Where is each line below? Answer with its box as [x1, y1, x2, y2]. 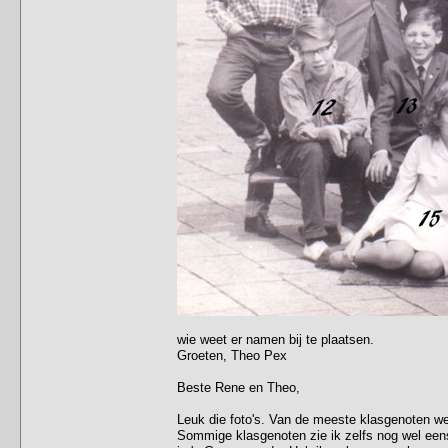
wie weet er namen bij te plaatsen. [177, 331, 374, 347]
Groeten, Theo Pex [177, 347, 287, 363]
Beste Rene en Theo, [177, 379, 300, 395]
